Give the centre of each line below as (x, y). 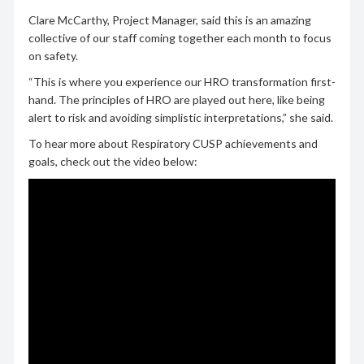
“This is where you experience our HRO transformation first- (182, 81)
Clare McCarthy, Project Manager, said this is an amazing (169, 19)
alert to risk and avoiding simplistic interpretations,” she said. (180, 117)
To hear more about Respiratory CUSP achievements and (173, 143)
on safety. (53, 55)
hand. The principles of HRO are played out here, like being (176, 99)
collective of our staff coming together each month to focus (180, 37)
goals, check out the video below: (113, 161)
